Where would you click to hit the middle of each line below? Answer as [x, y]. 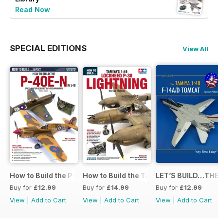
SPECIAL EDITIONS [48, 48]
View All [195, 48]
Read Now [33, 9]
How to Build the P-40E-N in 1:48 [66, 175]
